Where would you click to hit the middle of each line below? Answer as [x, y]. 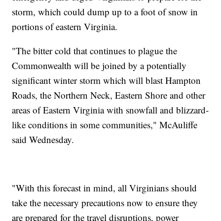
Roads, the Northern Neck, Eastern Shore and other [109, 95]
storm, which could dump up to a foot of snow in [105, 12]
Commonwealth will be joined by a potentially [99, 66]
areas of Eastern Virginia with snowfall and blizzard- [110, 110]
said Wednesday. [43, 140]
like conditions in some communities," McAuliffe [105, 125]
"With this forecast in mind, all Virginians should [105, 188]
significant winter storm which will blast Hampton [107, 80]
